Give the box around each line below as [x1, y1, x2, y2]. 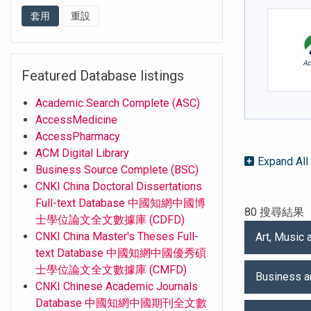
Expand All [258, 155, 309, 169]
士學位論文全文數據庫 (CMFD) [35, 262, 187, 276]
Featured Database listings [22, 67, 184, 84]
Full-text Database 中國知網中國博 [35, 196, 205, 210]
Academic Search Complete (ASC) [35, 96, 200, 110]
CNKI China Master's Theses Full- [35, 229, 199, 243]
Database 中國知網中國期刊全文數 [35, 296, 207, 310]
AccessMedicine [35, 112, 117, 126]
